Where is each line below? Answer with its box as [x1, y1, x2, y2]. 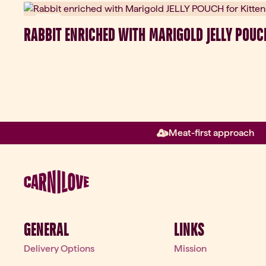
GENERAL [24, 218, 69, 240]
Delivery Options [24, 242, 94, 254]
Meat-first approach [169, 126, 254, 138]
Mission [173, 242, 207, 254]
